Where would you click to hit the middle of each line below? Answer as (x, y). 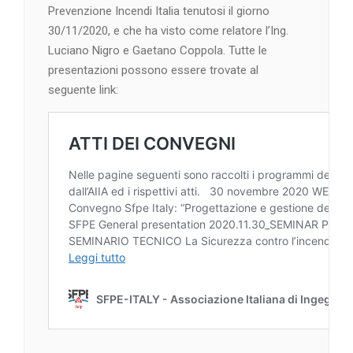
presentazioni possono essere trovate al (153, 71)
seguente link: (83, 90)
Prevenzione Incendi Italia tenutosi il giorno (159, 11)
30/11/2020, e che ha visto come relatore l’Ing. (168, 31)
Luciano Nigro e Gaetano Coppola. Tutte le (158, 51)
